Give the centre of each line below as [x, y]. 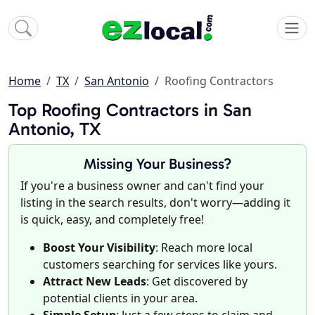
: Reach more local [204, 248]
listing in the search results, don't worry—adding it [155, 203]
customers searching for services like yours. [160, 265]
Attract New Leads [95, 282]
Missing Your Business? [157, 164]
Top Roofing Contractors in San [130, 110]
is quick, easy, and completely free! [112, 220]
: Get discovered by [197, 282]
